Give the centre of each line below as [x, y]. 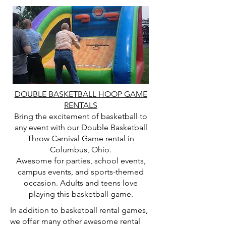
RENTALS [81, 105]
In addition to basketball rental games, [79, 210]
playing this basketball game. [81, 194]
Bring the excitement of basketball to [81, 116]
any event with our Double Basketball [81, 127]
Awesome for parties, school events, [81, 161]
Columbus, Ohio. [81, 150]
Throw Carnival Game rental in [81, 138]
